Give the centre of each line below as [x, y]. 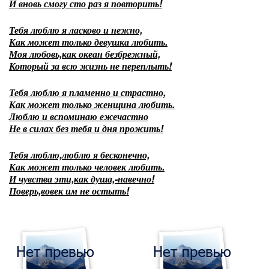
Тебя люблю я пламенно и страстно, [87, 92]
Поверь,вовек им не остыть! [69, 191]
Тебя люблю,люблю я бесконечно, [79, 155]
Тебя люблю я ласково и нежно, [76, 30]
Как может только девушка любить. [88, 42]
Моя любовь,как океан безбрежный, [85, 54]
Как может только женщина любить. [92, 104]
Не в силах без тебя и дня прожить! [86, 128]
